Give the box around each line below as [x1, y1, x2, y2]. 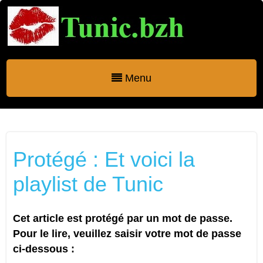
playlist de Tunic [12, 171, 163, 196]
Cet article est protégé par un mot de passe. [12, 212, 232, 224]
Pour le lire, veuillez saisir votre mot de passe [12, 227, 241, 240]
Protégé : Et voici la [12, 147, 195, 171]
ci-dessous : [12, 242, 75, 255]
